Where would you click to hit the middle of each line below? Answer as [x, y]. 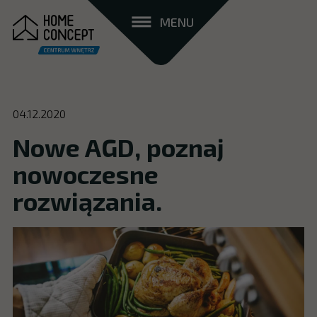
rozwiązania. [87, 201]
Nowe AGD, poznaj [118, 148]
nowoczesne [85, 174]
